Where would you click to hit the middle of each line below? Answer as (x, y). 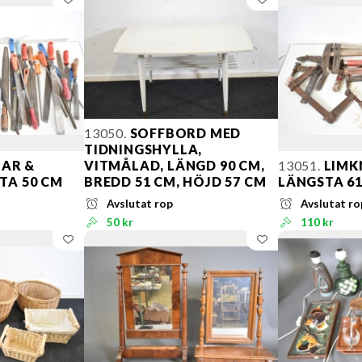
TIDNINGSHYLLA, (143, 149)
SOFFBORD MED (184, 133)
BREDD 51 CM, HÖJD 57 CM (175, 182)
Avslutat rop (140, 204)
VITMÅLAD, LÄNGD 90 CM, (175, 166)
